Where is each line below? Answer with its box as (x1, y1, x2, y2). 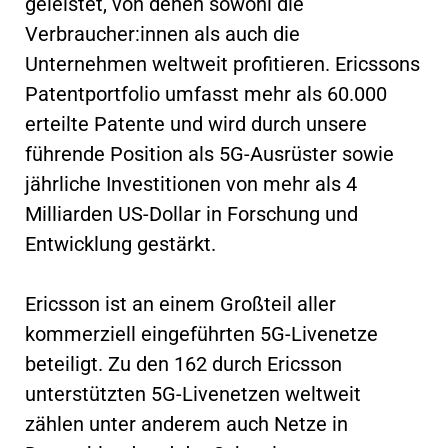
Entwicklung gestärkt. (25, 231, 216, 256)
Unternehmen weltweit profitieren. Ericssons (25, 51, 420, 76)
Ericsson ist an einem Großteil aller (25, 291, 336, 316)
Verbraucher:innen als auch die (25, 21, 300, 46)
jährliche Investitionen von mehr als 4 (25, 171, 357, 196)
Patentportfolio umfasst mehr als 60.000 (25, 81, 387, 106)
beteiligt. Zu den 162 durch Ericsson (25, 351, 342, 376)
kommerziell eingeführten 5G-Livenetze (25, 321, 378, 346)
